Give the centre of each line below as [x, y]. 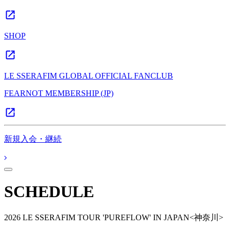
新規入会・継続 [33, 139]
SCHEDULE [49, 192]
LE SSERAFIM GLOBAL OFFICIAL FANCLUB [89, 76]
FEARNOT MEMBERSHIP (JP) [59, 93]
